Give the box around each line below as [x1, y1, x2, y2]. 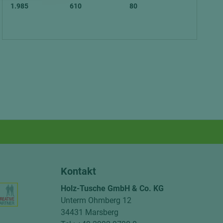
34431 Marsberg [60, 208, 118, 217]
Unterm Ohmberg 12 [60, 196, 131, 205]
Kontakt [60, 165, 96, 177]
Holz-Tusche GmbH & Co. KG [60, 184, 164, 193]
